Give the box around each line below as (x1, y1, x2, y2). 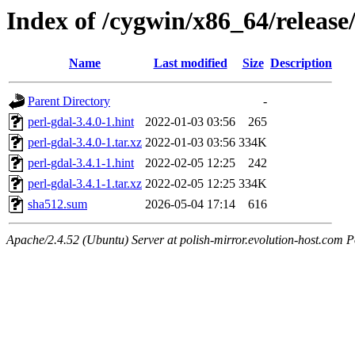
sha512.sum (28, 197, 87, 212)
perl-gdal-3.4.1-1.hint (28, 156, 134, 170)
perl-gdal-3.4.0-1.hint (28, 115, 134, 129)
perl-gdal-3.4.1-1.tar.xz (28, 177, 142, 191)
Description (270, 56, 332, 71)
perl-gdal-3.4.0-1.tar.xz (28, 136, 142, 150)
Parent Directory (28, 94, 110, 109)
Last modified (153, 56, 227, 71)
